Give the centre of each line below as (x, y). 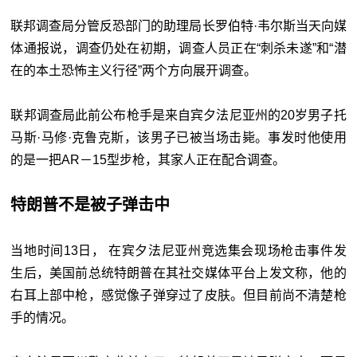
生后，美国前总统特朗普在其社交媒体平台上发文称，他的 (178, 273)
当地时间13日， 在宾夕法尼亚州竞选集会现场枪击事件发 (178, 251)
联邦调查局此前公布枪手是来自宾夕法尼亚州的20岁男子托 (178, 116)
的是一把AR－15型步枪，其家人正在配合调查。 (148, 160)
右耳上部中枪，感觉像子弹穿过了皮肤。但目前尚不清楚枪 (178, 296)
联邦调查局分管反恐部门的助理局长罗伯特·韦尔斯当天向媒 (178, 26)
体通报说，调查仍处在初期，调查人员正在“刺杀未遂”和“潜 (178, 49)
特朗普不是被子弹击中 (90, 205)
